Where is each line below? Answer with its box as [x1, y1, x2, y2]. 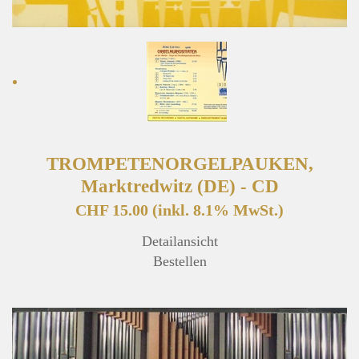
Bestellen [152, 253, 207, 270]
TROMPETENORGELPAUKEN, [46, 153, 313, 175]
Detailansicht [141, 233, 218, 250]
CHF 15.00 [75, 201, 152, 220]
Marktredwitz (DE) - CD [80, 175, 279, 197]
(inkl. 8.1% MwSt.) [152, 201, 284, 220]
